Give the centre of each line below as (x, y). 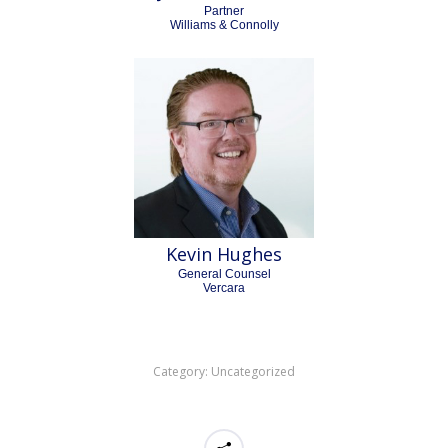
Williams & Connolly (224, 25)
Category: (182, 371)
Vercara (224, 288)
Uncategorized (253, 371)
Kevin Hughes (224, 254)
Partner (224, 11)
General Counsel (224, 274)
